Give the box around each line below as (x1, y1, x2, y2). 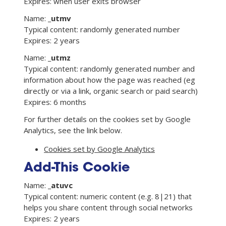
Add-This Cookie (24, 161, 130, 175)
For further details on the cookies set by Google (24, 114, 191, 124)
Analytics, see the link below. (24, 125, 122, 135)
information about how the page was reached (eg (24, 74, 195, 85)
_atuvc (48, 180, 73, 190)
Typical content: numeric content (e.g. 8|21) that (24, 191, 192, 201)
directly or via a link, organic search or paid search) (24, 85, 198, 96)
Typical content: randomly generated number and (24, 63, 195, 74)
